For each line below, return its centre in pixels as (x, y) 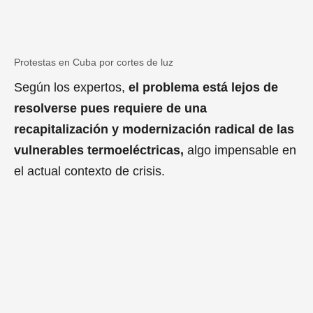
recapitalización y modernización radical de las (154, 130)
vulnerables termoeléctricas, (99, 151)
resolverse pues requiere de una (110, 109)
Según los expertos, (70, 88)
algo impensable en (240, 151)
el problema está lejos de (202, 88)
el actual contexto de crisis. (89, 172)
